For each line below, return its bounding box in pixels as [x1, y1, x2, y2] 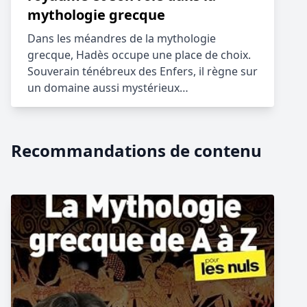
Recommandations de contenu [11, 139, 262, 162]
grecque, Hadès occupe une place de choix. [27, 47, 251, 62]
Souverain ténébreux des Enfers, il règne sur [27, 64, 258, 79]
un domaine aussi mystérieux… [27, 80, 188, 95]
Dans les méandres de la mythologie [27, 31, 216, 46]
